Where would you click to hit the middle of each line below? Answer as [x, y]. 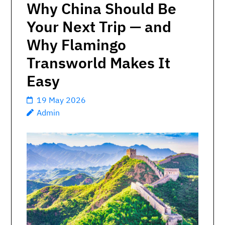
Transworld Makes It [98, 63]
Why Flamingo [76, 44]
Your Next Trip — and [99, 26]
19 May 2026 [61, 100]
